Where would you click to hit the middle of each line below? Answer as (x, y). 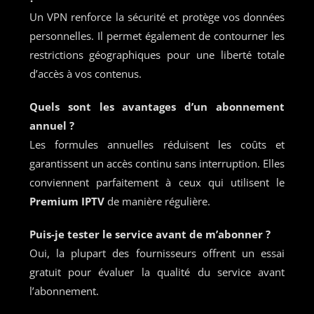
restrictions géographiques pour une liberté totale (157, 54)
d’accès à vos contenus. (85, 73)
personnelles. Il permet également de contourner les (157, 35)
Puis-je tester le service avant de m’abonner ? (150, 234)
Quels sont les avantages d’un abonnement (157, 106)
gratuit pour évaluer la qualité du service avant (157, 272)
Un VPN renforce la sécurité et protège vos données (157, 16)
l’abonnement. (64, 291)
